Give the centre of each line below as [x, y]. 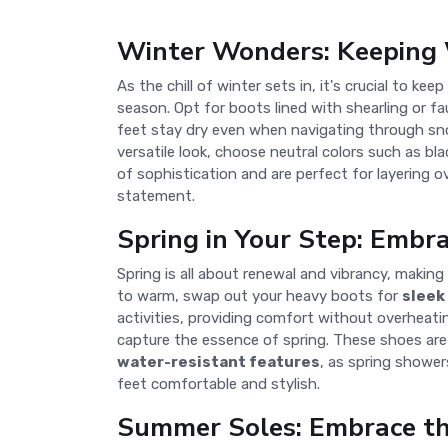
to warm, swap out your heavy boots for [259, 296]
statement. [156, 196]
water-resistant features [218, 362]
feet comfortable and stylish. [218, 384]
